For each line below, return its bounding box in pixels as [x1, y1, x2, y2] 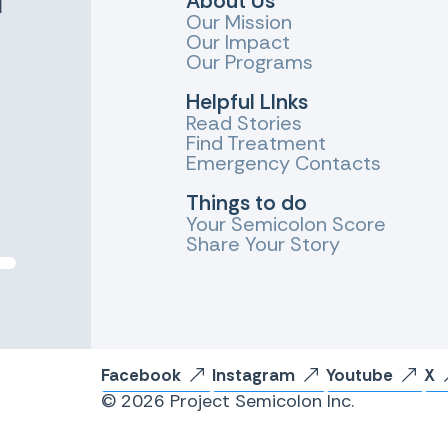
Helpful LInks [186, 88, 309, 117]
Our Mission [186, 9, 293, 36]
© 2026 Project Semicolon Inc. [101, 389, 355, 414]
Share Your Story [186, 231, 341, 258]
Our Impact [186, 29, 291, 56]
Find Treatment [186, 130, 327, 157]
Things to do [186, 189, 308, 218]
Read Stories [186, 110, 303, 137]
